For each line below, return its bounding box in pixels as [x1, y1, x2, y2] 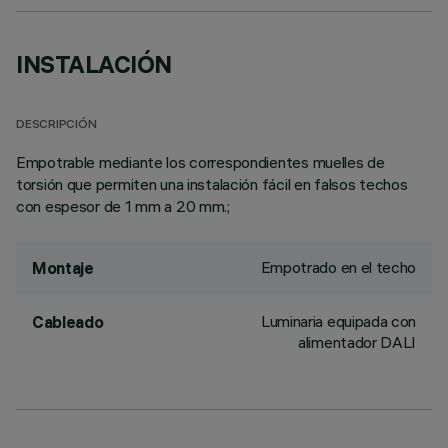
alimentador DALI [298, 332, 416, 352]
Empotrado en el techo [260, 257, 416, 277]
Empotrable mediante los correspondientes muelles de [16, 152, 385, 172]
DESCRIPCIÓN [16, 119, 97, 132]
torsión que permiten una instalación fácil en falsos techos [16, 174, 408, 194]
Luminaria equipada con [261, 311, 416, 331]
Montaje [32, 258, 94, 278]
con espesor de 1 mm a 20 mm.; [16, 196, 230, 216]
